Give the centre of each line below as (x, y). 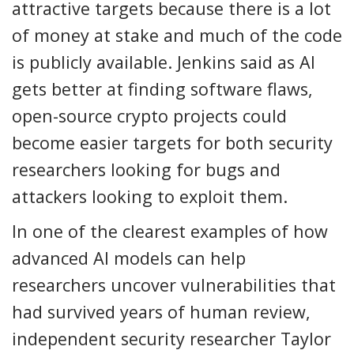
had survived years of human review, (161, 311)
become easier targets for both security (172, 142)
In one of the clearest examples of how (170, 231)
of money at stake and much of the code (177, 35)
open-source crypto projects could (149, 115)
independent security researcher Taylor (171, 338)
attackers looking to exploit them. (150, 196)
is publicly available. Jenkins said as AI (164, 62)
